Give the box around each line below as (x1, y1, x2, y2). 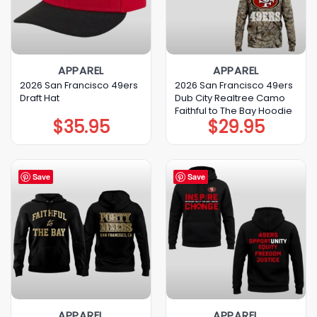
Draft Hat (19, 91, 59, 105)
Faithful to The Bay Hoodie (174, 103, 292, 117)
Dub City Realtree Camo (174, 91, 285, 105)
